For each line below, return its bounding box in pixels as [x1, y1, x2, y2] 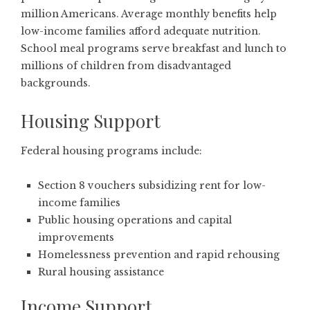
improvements [38, 230, 114, 244]
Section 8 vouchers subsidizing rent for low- [38, 179, 266, 192]
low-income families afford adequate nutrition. [21, 24, 261, 37]
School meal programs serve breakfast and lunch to [21, 42, 286, 55]
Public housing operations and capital [38, 213, 232, 226]
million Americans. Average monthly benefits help [21, 7, 277, 20]
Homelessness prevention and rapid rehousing [38, 248, 280, 261]
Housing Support [21, 108, 161, 133]
